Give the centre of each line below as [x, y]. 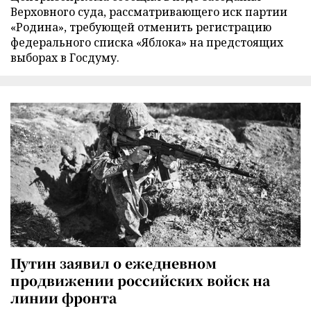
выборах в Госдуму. [65, 57]
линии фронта [64, 297]
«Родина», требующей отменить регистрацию [141, 27]
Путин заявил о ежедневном [114, 262]
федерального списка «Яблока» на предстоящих [147, 42]
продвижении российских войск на [140, 280]
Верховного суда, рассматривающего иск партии [149, 11]
